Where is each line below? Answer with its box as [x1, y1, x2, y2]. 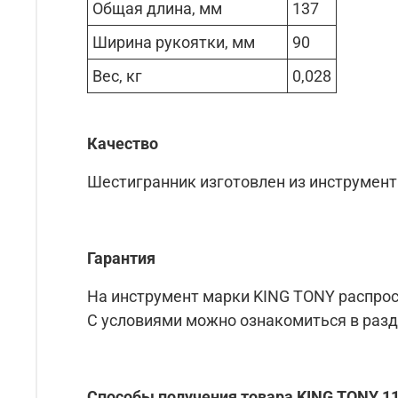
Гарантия [87, 248, 155, 267]
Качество [87, 133, 158, 153]
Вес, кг [92, 66, 142, 85]
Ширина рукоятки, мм [92, 32, 255, 52]
